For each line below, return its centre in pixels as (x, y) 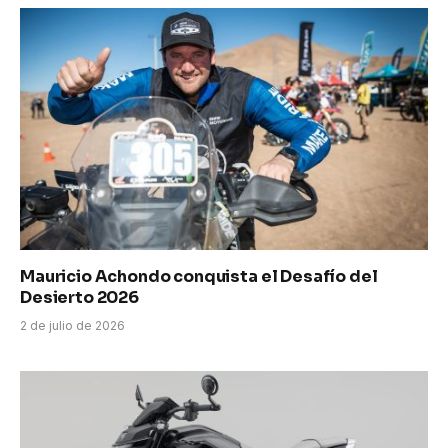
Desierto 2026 (79, 298)
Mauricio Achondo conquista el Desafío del (199, 277)
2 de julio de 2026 (72, 326)
